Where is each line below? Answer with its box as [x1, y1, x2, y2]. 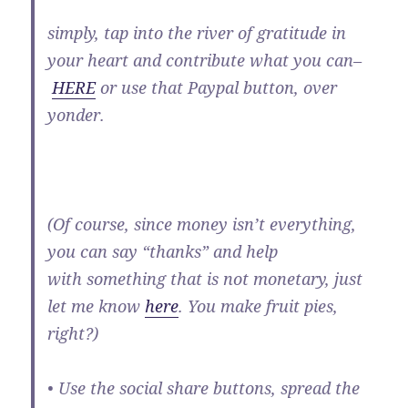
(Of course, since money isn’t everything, [47, 213, 357, 236]
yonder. [47, 104, 106, 127]
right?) [47, 322, 99, 345]
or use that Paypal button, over [96, 76, 338, 99]
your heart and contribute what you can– [47, 49, 362, 72]
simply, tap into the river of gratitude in [47, 22, 347, 45]
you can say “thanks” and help [47, 240, 279, 263]
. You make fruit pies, [178, 295, 339, 318]
